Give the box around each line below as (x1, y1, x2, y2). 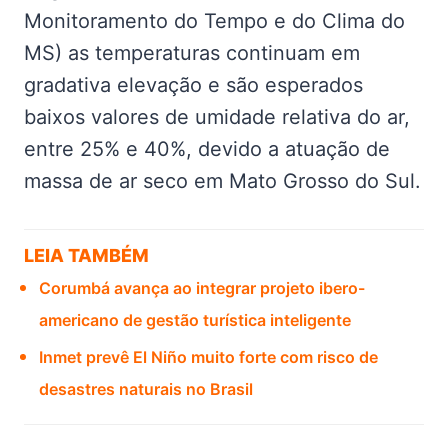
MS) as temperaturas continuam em (24, 40, 360, 65)
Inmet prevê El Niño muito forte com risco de (39, 346, 378, 367)
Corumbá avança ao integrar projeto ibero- (39, 277, 365, 298)
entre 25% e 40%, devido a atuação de (24, 136, 390, 161)
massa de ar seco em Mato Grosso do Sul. (24, 168, 421, 193)
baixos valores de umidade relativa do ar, (24, 104, 410, 129)
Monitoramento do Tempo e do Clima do (24, 8, 405, 33)
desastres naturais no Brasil (39, 378, 253, 399)
